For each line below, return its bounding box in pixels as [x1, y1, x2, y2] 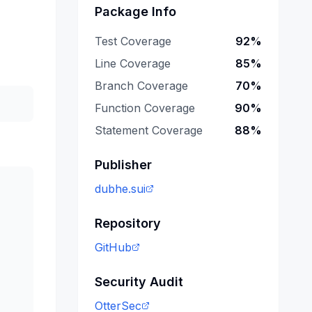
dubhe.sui [95, 182, 146, 196]
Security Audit [95, 274, 183, 289]
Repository [95, 216, 161, 231]
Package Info [95, 4, 176, 19]
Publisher [95, 157, 152, 172]
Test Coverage [95, 34, 171, 48]
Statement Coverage [95, 123, 203, 137]
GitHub [95, 240, 132, 254]
